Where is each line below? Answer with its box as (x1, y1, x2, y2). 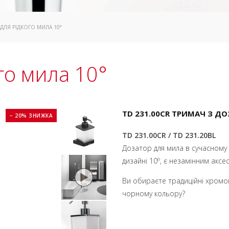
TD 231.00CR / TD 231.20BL (122, 130, 216, 140)
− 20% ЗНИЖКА (10, 112, 53, 119)
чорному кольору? (122, 189, 185, 198)
